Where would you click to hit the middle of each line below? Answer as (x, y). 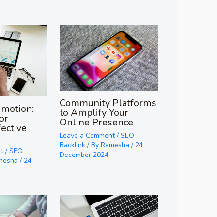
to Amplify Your (94, 113)
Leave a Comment (87, 135)
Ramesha (116, 145)
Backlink (72, 145)
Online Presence (96, 122)
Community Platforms (108, 103)
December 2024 (84, 155)
